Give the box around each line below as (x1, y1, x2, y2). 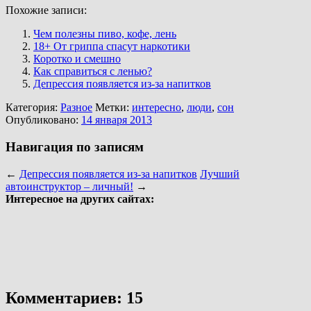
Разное (60, 101, 92, 114)
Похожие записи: (6, 4, 87, 17)
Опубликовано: (6, 114, 81, 126)
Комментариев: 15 (6, 288, 143, 307)
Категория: (6, 101, 60, 114)
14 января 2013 (81, 114, 152, 126)
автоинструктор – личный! (6, 180, 133, 192)
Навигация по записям (6, 140, 144, 155)
